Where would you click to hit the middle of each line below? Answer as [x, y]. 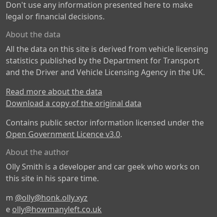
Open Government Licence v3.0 [63, 134]
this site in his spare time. [52, 178]
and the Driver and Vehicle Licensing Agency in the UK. [105, 72]
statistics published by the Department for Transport [103, 61]
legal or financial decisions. [55, 16]
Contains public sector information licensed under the [105, 123]
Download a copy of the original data [74, 103]
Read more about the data [54, 92]
